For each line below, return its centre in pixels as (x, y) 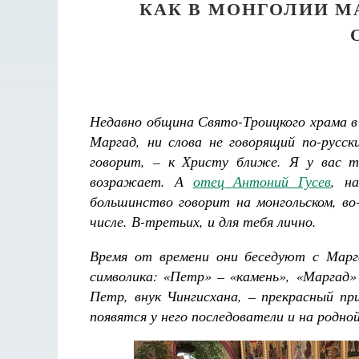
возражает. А (141, 181)
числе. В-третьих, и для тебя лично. (203, 221)
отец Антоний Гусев (262, 181)
